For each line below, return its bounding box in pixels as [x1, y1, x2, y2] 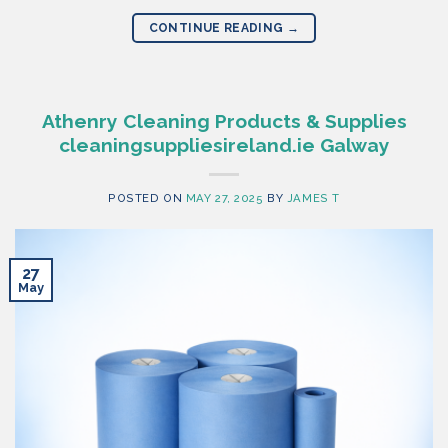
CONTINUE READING [148, 21, 287, 35]
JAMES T [286, 191, 340, 205]
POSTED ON [108, 191, 186, 205]
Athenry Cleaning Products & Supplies [41, 110, 407, 132]
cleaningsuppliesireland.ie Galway [58, 134, 390, 156]
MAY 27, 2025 [185, 191, 264, 205]
